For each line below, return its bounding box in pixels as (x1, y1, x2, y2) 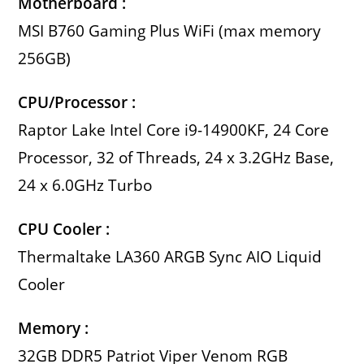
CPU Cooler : (18, 219, 110, 240)
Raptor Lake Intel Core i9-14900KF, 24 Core (18, 119, 330, 141)
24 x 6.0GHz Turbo (18, 175, 153, 197)
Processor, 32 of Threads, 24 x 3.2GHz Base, (18, 147, 335, 169)
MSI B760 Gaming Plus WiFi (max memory (18, 20, 322, 42)
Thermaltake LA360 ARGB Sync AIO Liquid (18, 246, 323, 268)
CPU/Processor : (18, 92, 136, 114)
